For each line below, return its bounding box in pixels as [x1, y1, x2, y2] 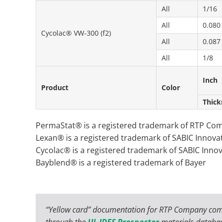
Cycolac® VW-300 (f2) [41, 28, 111, 38]
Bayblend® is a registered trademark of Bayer [36, 157, 206, 168]
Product [41, 82, 68, 92]
